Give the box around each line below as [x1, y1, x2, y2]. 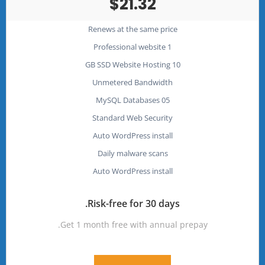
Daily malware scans [97, 147, 168, 159]
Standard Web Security [92, 112, 173, 123]
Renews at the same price [88, 23, 177, 34]
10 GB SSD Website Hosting [172, 59, 180, 70]
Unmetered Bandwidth [92, 76, 173, 88]
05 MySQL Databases [161, 94, 170, 105]
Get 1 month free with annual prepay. [60, 218, 208, 230]
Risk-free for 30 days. [88, 196, 180, 210]
